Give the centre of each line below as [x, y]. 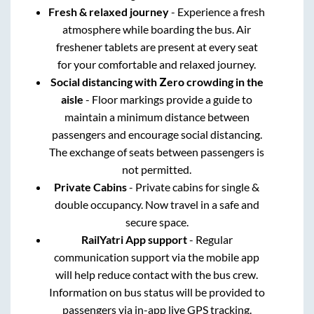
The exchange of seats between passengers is [157, 152]
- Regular [210, 240]
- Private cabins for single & [193, 187]
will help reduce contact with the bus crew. [157, 275]
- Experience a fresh [217, 12]
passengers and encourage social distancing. [157, 135]
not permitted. [157, 170]
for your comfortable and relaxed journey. [157, 64]
